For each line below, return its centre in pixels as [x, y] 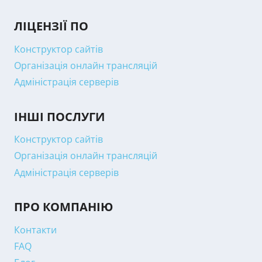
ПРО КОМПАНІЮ [63, 207]
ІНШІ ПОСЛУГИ [59, 116]
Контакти [35, 230]
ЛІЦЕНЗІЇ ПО [51, 26]
